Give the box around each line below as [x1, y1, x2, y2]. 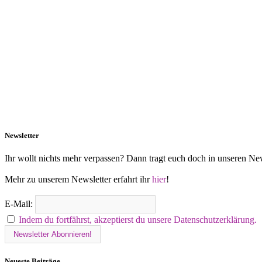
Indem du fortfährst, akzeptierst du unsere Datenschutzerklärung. [19, 215, 257, 225]
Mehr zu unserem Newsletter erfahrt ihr [5, 174, 152, 185]
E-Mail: [5, 199, 35, 209]
